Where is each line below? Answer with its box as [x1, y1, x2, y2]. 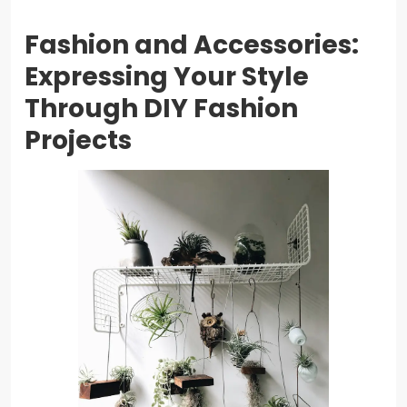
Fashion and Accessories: [25, 26, 359, 63]
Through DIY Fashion [25, 90, 298, 126]
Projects [25, 122, 132, 158]
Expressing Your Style [25, 58, 309, 94]
